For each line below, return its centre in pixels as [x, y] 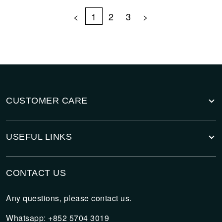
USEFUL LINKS [39, 137]
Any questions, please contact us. [69, 198]
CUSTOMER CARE [47, 101]
